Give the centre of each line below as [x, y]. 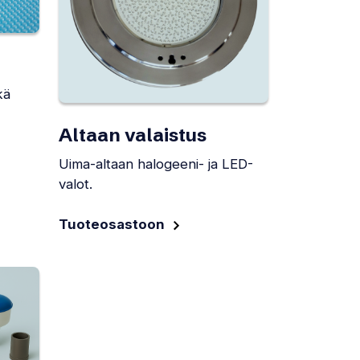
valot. [76, 184]
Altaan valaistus [133, 135]
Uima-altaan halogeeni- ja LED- [156, 164]
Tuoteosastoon [112, 225]
